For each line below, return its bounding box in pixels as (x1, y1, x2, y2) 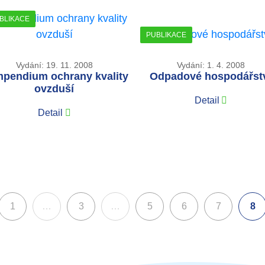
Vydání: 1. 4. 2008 (176, 60, 245, 70)
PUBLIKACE (146, 30, 186, 39)
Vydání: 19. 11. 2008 (15, 60, 93, 70)
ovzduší (34, 82, 74, 95)
